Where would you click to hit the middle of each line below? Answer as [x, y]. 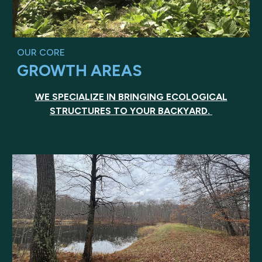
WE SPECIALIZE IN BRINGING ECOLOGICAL [131, 96]
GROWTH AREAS [80, 70]
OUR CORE [41, 52]
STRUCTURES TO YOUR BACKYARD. [131, 111]
